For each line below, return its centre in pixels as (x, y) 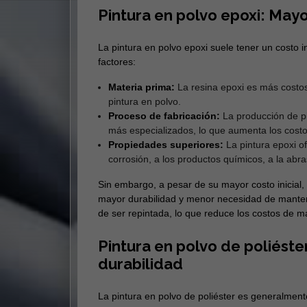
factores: (116, 62)
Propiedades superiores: (165, 145)
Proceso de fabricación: (164, 116)
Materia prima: (141, 87)
